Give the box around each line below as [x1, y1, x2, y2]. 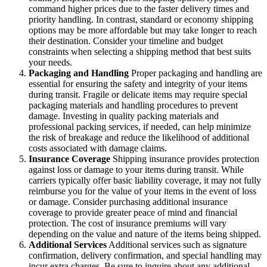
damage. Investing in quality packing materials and [29, 110, 219, 121]
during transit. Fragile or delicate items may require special [29, 89, 247, 100]
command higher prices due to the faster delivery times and [29, 3, 249, 14]
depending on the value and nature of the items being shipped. [29, 228, 261, 239]
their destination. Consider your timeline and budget [29, 35, 223, 46]
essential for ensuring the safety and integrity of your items [29, 78, 247, 89]
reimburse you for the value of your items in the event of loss [29, 185, 256, 196]
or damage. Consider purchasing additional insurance [29, 196, 228, 207]
